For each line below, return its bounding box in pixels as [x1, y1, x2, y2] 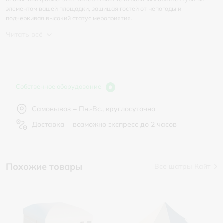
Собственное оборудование [16, 82, 103, 90]
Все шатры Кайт [154, 162, 210, 171]
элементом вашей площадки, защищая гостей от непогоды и [6, 5, 181, 12]
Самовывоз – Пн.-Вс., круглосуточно [32, 104, 155, 113]
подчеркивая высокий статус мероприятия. [6, 14, 132, 22]
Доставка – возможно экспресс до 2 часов [32, 119, 177, 129]
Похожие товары [6, 160, 82, 172]
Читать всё [6, 30, 43, 39]
